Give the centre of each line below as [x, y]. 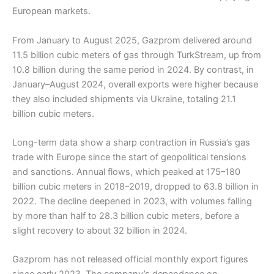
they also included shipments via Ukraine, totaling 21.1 [124, 99]
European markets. [51, 11]
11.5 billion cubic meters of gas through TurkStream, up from [137, 55]
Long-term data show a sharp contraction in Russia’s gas [131, 142]
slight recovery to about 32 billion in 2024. [100, 230]
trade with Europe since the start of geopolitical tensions [129, 157]
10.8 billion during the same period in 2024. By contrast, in [133, 69]
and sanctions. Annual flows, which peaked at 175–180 [126, 172]
